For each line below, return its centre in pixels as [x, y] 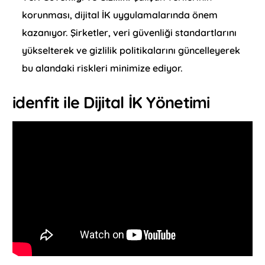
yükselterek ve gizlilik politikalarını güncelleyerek [131, 50]
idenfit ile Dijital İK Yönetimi [111, 102]
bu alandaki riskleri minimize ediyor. [103, 68]
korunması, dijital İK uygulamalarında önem [120, 14]
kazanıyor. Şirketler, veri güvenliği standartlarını [130, 32]
